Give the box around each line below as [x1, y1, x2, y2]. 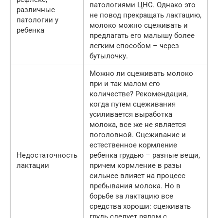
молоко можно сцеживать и [90, 20, 188, 30]
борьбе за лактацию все [90, 191, 173, 200]
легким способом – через [90, 41, 179, 50]
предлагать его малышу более [90, 31, 195, 40]
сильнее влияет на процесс [90, 171, 185, 180]
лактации [17, 161, 49, 170]
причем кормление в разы [90, 161, 182, 170]
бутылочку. [90, 51, 128, 60]
